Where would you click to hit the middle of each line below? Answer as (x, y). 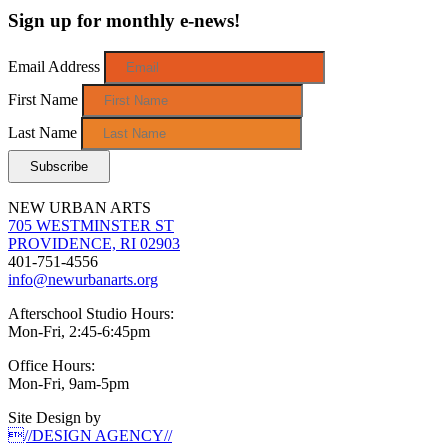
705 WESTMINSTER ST (91, 225)
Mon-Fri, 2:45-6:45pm (79, 331)
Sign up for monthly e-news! (124, 20)
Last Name (44, 132)
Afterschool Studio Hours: (91, 313)
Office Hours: (51, 365)
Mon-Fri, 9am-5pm (68, 383)
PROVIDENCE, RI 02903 (94, 243)
